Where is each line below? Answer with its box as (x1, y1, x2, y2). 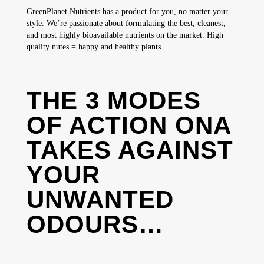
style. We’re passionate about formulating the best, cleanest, (26, 19, 226, 28)
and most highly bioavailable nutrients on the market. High (26, 31, 223, 40)
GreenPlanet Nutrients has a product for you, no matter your (26, 7, 228, 16)
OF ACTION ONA (26, 111, 230, 140)
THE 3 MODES (26, 87, 201, 115)
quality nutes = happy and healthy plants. (26, 42, 163, 52)
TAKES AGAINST (26, 136, 233, 164)
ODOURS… (26, 210, 164, 239)
